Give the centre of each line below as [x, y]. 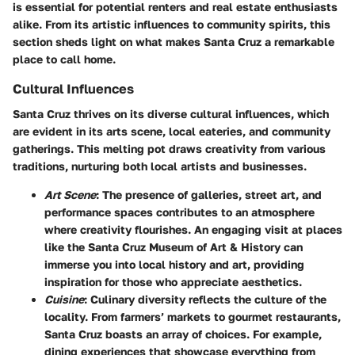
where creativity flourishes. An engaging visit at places [193, 230]
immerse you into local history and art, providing [174, 265]
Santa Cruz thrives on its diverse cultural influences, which [171, 114]
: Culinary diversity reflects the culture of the [205, 300]
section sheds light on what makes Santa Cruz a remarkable [174, 42]
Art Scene [70, 195]
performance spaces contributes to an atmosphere [179, 212]
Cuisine [64, 300]
